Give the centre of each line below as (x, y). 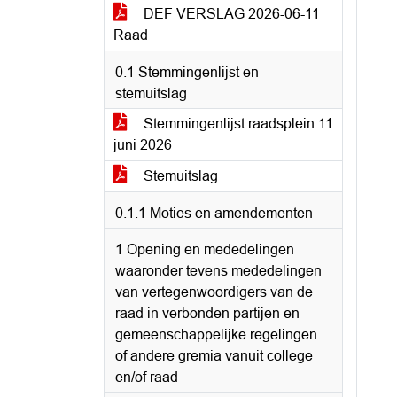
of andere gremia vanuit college (214, 356)
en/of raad (147, 377)
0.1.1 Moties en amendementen (214, 213)
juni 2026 (143, 145)
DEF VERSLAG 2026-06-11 (230, 14)
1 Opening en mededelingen (205, 249)
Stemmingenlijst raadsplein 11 (237, 124)
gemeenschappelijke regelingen (216, 335)
